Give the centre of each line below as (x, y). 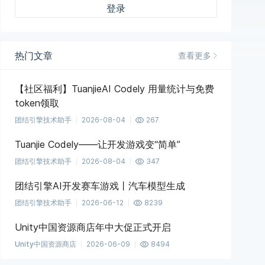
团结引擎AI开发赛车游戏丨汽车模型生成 (100, 186)
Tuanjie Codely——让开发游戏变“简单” (98, 144)
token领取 (37, 103)
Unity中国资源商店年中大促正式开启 (93, 227)
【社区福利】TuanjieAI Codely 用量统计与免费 (114, 89)
